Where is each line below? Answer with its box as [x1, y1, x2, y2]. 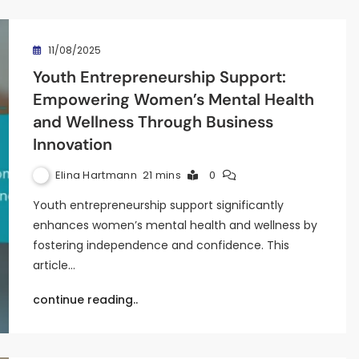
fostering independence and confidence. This [32, 237, 289, 253]
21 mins [142, 167, 181, 183]
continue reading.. [32, 292, 138, 308]
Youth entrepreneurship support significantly [32, 197, 284, 213]
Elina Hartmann [54, 167, 137, 183]
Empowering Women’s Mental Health [32, 89, 314, 110]
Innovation [32, 134, 112, 155]
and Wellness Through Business [32, 111, 273, 132]
